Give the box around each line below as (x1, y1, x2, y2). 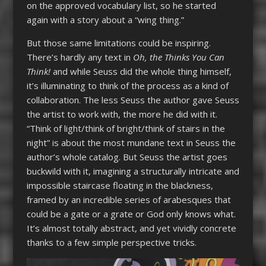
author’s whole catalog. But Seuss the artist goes (26, 150, 227, 163)
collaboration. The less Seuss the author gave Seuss (26, 93, 239, 106)
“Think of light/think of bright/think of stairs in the (26, 122, 225, 134)
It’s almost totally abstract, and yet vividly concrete (26, 221, 236, 234)
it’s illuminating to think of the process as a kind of (26, 79, 229, 91)
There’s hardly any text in (26, 50, 133, 63)
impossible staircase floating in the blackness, (26, 179, 213, 191)
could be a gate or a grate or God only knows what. (26, 207, 236, 220)
